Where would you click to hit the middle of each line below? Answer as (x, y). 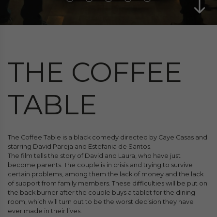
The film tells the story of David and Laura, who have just (94, 156)
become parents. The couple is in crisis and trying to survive (100, 165)
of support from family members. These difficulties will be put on (108, 183)
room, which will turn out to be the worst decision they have (101, 202)
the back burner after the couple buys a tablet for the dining (101, 193)
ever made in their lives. (45, 211)
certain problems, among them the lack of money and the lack (106, 174)
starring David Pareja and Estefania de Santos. (80, 147)
